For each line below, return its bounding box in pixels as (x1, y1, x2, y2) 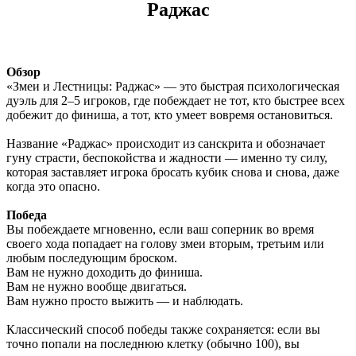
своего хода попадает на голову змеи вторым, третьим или (6, 236, 324, 250)
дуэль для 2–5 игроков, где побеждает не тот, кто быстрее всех (6, 93, 345, 107)
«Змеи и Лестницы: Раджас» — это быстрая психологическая (6, 79, 339, 93)
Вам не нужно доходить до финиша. (6, 265, 203, 279)
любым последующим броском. (6, 250, 177, 265)
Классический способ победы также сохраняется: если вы (6, 322, 320, 336)
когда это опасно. (6, 179, 100, 193)
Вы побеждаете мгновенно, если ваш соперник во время (6, 222, 314, 236)
